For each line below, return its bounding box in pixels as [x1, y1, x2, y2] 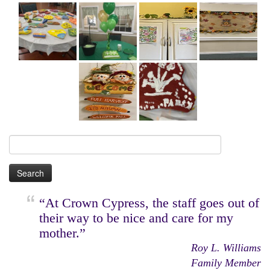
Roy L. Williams [191, 241, 261, 254]
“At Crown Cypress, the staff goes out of [39, 195, 259, 210]
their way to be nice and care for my [39, 210, 233, 225]
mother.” [39, 225, 86, 240]
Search [8, 136, 31, 145]
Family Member [191, 256, 261, 269]
